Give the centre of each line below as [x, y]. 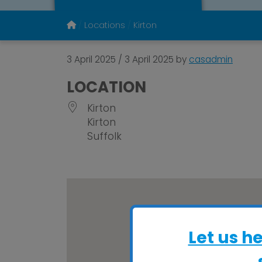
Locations [105, 25]
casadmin [211, 59]
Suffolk [104, 136]
